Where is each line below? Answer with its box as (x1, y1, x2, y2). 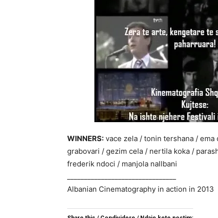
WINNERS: (67, 133, 104, 143)
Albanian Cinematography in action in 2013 (67, 184, 214, 194)
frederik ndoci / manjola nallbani (67, 159, 177, 168)
